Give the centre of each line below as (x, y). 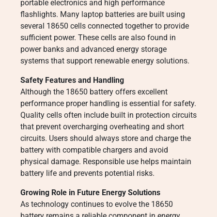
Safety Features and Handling (72, 80)
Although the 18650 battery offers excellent (94, 92)
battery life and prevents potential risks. (87, 173)
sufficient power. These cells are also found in (98, 38)
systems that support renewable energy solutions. (105, 61)
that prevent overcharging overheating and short (102, 127)
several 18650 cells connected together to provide (105, 26)
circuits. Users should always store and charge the (106, 138)
